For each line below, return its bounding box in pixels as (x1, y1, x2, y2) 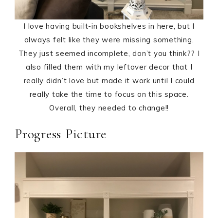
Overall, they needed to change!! (49, 103, 169, 113)
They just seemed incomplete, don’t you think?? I (18, 49, 200, 58)
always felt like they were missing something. (24, 35, 194, 45)
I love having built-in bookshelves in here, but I (23, 21, 195, 31)
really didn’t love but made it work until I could (23, 76, 195, 86)
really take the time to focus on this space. (29, 90, 189, 99)
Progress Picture (15, 126, 107, 143)
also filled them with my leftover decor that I (25, 62, 193, 72)
